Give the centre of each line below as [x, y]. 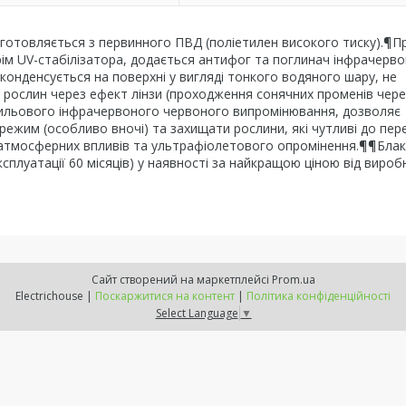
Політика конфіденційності [319, 296]
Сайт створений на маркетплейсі [181, 280]
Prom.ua [293, 280]
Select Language [197, 313]
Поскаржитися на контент [165, 296]
